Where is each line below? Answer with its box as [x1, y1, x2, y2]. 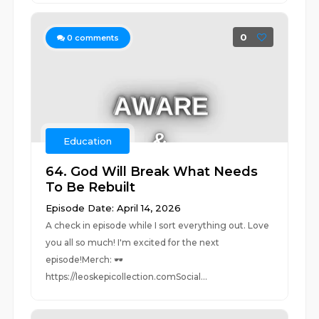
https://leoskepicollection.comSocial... [46, 271, 208, 282]
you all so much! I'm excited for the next [46, 237, 220, 248]
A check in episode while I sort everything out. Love [46, 220, 270, 231]
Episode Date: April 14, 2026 [46, 202, 182, 214]
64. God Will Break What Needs [46, 164, 258, 179]
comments [73, 33, 120, 43]
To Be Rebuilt [46, 179, 136, 195]
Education [63, 135, 113, 147]
